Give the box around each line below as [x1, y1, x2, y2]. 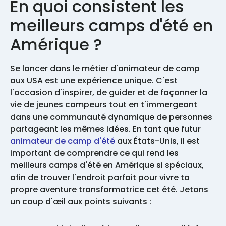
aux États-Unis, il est [117, 135, 200, 147]
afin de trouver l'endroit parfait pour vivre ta [10, 172, 190, 184]
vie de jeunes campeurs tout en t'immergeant [10, 99, 197, 111]
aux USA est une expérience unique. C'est [10, 75, 178, 87]
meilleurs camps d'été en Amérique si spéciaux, [10, 159, 204, 172]
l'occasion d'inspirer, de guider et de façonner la [10, 87, 207, 99]
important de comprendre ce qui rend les [10, 147, 179, 159]
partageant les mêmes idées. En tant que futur [10, 123, 201, 135]
